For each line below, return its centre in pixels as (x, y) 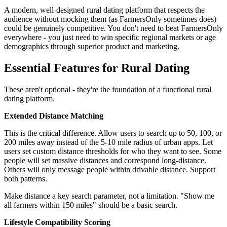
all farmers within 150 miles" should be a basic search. (91, 205)
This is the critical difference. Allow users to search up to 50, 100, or (113, 133)
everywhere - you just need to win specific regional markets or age (110, 37)
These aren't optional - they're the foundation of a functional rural (108, 89)
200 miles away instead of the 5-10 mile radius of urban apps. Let (108, 142)
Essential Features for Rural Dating (97, 68)
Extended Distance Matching (54, 116)
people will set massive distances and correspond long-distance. (105, 160)
